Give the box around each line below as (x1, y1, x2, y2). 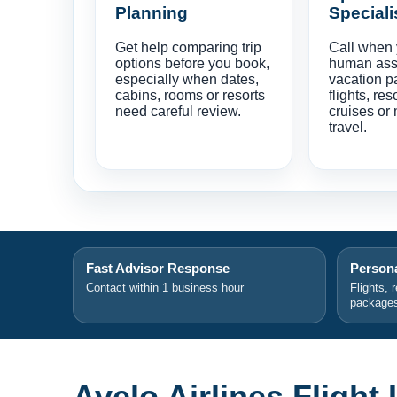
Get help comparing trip (115, 39, 261, 55)
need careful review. (115, 103, 241, 119)
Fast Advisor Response (86, 260, 230, 276)
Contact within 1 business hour (86, 280, 244, 294)
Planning (115, 3, 188, 22)
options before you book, (115, 55, 269, 71)
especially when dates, (115, 71, 259, 87)
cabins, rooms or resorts (115, 87, 265, 103)
